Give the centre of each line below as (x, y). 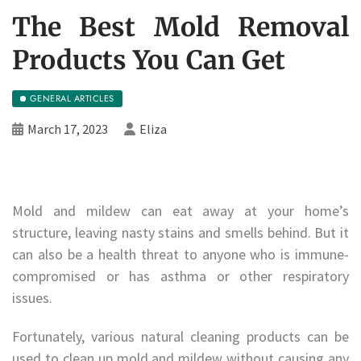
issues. (32, 297)
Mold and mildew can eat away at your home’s (180, 210)
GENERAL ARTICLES (72, 98)
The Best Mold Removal (180, 27)
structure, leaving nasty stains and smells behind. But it (180, 232)
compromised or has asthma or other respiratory (180, 276)
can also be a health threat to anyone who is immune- (180, 254)
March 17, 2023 (68, 129)
